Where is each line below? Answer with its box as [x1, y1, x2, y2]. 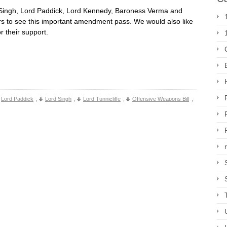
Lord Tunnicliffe [83, 96, 121, 102]
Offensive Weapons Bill [132, 96, 189, 102]
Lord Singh [45, 96, 71, 102]
